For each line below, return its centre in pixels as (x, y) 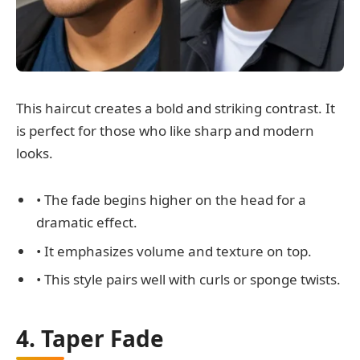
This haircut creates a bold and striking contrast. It (176, 108)
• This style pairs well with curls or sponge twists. (188, 280)
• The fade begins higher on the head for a (171, 200)
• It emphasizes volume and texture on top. (174, 251)
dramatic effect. (87, 223)
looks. (35, 153)
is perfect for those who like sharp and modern (165, 130)
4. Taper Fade (90, 338)
